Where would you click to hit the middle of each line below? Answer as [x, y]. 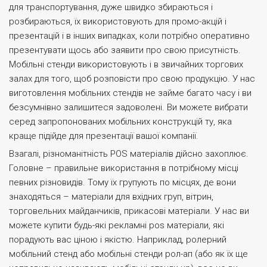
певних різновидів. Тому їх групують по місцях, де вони [122, 182]
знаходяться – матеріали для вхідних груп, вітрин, [111, 197]
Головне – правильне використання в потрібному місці [124, 168]
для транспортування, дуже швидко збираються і [111, 7]
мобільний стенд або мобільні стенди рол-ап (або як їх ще [128, 254]
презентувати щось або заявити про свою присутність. [125, 50]
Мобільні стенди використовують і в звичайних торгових [126, 64]
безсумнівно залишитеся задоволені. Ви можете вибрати [128, 107]
